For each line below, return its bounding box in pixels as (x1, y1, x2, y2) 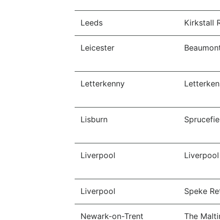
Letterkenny (81, 79, 125, 88)
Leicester (81, 43, 114, 53)
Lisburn (81, 114, 108, 124)
